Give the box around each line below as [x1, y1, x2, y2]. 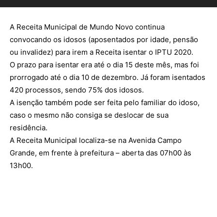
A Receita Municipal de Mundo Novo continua [10, 22, 165, 31]
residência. [10, 123, 47, 132]
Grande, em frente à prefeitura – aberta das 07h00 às [10, 148, 191, 157]
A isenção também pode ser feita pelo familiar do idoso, [10, 97, 200, 107]
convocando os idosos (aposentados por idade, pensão [10, 34, 198, 44]
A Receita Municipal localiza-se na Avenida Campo [10, 135, 182, 145]
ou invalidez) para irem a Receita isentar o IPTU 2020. [10, 47, 193, 57]
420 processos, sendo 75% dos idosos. [10, 85, 144, 94]
